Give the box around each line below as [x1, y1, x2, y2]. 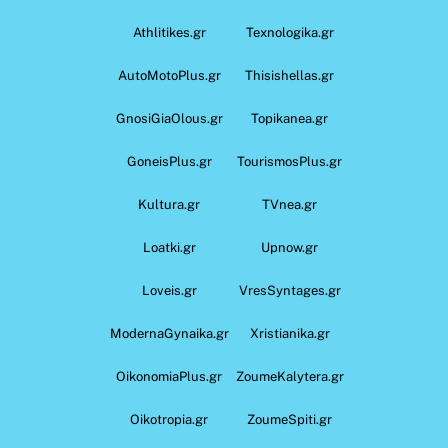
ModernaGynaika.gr [109, 325, 229, 341]
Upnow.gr [261, 239, 319, 255]
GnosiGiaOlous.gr [115, 110, 223, 126]
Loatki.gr [142, 239, 196, 255]
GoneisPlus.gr [126, 153, 212, 169]
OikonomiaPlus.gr [116, 368, 223, 384]
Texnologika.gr [245, 24, 334, 40]
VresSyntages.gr [238, 282, 341, 298]
